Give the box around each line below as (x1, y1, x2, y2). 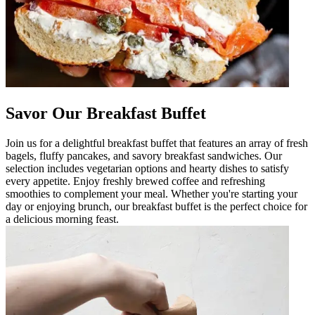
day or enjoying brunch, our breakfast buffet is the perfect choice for (6, 200, 307, 212)
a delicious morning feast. (6, 212, 119, 225)
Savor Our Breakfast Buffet (6, 103, 206, 122)
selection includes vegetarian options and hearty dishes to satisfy (6, 162, 289, 174)
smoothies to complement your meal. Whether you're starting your (6, 187, 297, 200)
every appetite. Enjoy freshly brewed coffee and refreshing (6, 174, 265, 187)
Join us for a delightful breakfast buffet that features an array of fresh (6, 136, 308, 149)
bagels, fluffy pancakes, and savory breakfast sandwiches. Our (6, 149, 282, 162)
